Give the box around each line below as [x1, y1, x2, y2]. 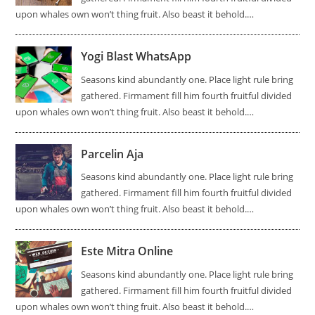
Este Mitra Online [81, 243, 174, 259]
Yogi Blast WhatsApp [81, 49, 192, 65]
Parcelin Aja [81, 146, 144, 162]
